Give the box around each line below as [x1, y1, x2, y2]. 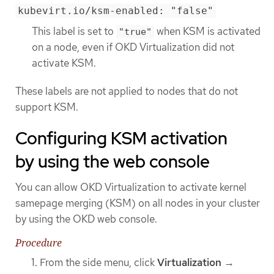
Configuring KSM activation [15, 126, 228, 150]
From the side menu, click [40, 255, 157, 269]
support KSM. [15, 100, 78, 114]
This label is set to [32, 24, 116, 39]
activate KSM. [32, 56, 96, 70]
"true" [119, 26, 152, 38]
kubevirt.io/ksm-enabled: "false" [18, 5, 213, 17]
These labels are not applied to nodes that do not [15, 84, 238, 98]
